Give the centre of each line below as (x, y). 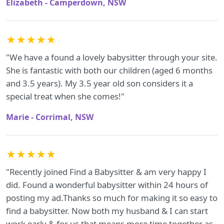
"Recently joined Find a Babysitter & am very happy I (106, 172)
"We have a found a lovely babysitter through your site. (112, 57)
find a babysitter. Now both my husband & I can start (107, 211)
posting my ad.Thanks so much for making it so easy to (112, 198)
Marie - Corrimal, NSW (50, 117)
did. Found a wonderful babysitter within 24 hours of (107, 185)
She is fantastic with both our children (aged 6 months (109, 70)
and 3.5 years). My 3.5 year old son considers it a (99, 83)
